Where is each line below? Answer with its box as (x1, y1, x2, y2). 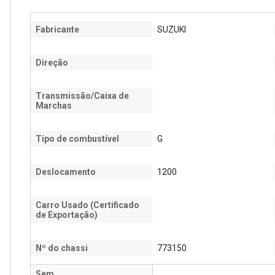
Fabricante (36, 25, 79, 34)
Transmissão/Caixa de (36, 91, 129, 101)
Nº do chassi (36, 243, 88, 253)
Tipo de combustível (36, 134, 119, 144)
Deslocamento (36, 167, 96, 177)
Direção (36, 58, 68, 68)
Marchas (36, 101, 72, 110)
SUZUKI (157, 25, 186, 34)
